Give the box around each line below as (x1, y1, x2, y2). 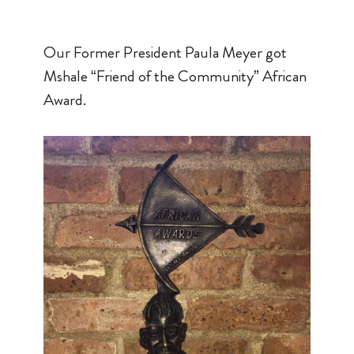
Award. (43, 88, 86, 112)
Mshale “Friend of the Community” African (43, 65, 307, 88)
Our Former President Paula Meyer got (43, 41, 287, 65)
